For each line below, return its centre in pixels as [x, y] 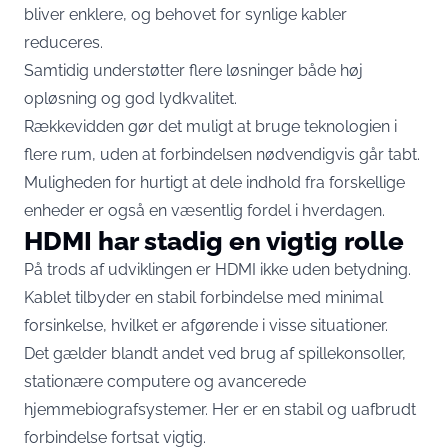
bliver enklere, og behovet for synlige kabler [185, 14]
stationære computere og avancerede [165, 381]
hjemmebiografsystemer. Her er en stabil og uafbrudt [220, 409]
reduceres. [63, 42]
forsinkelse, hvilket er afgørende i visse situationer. [206, 325]
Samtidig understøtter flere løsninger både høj [193, 70]
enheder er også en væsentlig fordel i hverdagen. [204, 210]
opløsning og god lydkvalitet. [130, 98]
